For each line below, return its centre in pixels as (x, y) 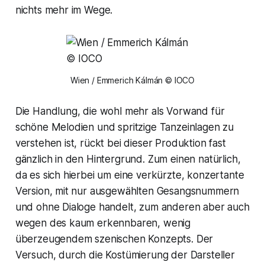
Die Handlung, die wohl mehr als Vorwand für (120, 111)
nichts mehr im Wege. (64, 10)
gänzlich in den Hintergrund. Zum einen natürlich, (128, 159)
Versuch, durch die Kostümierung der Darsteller (125, 255)
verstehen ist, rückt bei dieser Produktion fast (120, 143)
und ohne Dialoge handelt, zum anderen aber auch (132, 207)
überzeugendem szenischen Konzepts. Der (114, 239)
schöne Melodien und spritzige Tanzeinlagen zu (125, 127)
